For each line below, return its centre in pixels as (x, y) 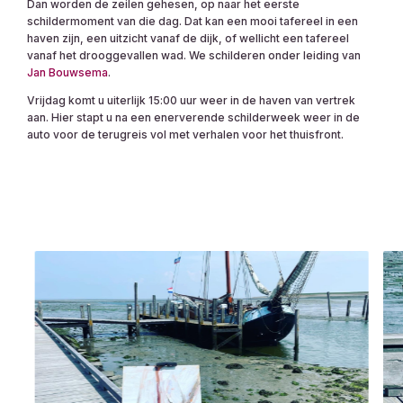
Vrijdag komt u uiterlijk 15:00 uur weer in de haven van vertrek (191, 101)
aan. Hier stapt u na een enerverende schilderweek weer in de (193, 118)
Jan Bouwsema (67, 73)
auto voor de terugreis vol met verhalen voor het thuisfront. (185, 135)
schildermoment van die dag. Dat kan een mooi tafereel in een (193, 22)
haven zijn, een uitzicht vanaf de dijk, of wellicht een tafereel (188, 39)
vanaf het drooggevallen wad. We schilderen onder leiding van (194, 56)
